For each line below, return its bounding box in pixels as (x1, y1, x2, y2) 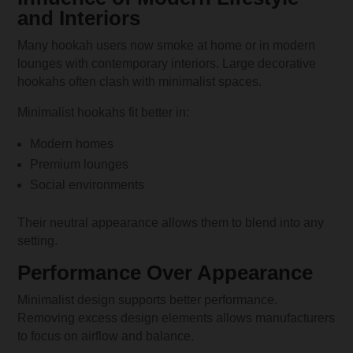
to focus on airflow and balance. (17, 329, 195, 343)
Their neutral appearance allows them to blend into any (17, 215, 325, 229)
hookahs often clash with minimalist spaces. (17, 74, 262, 88)
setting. (17, 233, 58, 247)
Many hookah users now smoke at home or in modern (17, 38, 316, 52)
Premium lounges (30, 157, 129, 171)
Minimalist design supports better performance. (17, 292, 278, 307)
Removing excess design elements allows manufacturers (17, 310, 336, 325)
